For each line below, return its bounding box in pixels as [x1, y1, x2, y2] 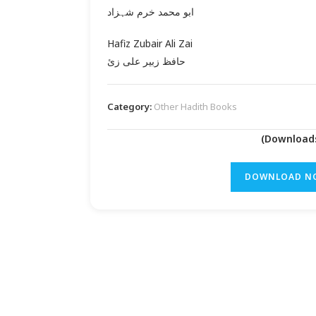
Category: [107, 100, 154, 113]
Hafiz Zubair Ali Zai [107, 37, 193, 50]
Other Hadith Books [153, 100, 237, 113]
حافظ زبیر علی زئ [107, 54, 186, 68]
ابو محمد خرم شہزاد [107, 5, 194, 18]
